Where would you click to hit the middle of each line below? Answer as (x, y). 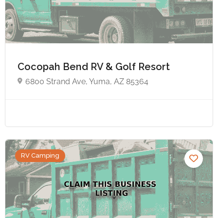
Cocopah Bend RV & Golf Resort (95, 66)
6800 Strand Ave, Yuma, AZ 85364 (87, 81)
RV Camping (40, 155)
